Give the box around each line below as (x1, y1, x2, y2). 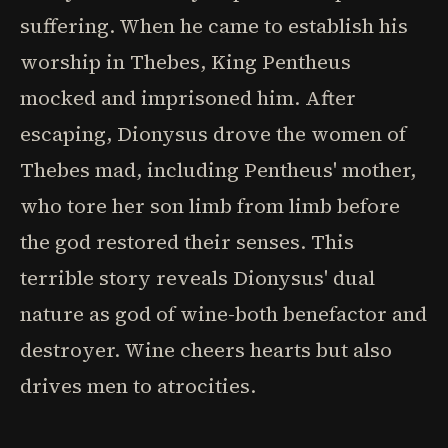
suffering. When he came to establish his (20, 12, 408, 40)
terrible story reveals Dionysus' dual (20, 264, 375, 292)
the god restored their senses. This (20, 228, 354, 256)
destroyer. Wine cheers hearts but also (20, 336, 392, 364)
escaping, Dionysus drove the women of (20, 120, 406, 148)
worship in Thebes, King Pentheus (20, 48, 351, 76)
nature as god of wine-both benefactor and (20, 300, 427, 328)
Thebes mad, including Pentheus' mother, (20, 156, 416, 184)
